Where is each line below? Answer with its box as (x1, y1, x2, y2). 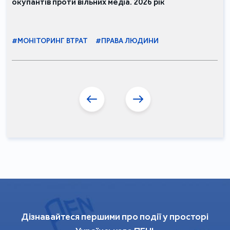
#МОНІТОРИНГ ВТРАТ (12, 36, 88, 45)
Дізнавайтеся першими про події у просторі (21, 210, 209, 222)
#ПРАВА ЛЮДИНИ (95, 36, 159, 45)
